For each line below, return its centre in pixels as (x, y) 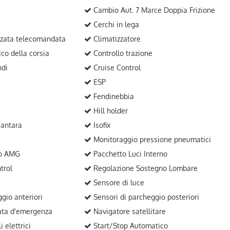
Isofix (101, 125)
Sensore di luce (118, 183)
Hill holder (110, 111)
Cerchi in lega (116, 24)
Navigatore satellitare (129, 211)
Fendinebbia (113, 96)
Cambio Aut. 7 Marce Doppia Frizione (154, 10)
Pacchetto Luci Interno (130, 154)
